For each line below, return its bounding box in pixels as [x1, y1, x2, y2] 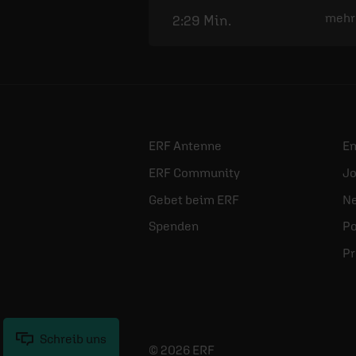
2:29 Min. [172, 12, 231, 29]
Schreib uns [40, 331, 106, 346]
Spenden [149, 219, 199, 234]
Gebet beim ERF [149, 192, 239, 207]
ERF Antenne [149, 138, 222, 153]
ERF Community [149, 164, 240, 180]
